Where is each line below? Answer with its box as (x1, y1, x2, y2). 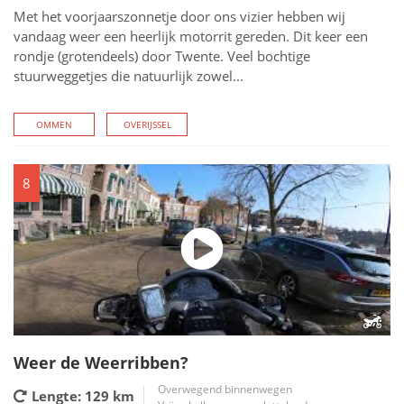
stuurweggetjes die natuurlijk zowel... (14, 67, 243, 85)
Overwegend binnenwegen (158, 381, 292, 397)
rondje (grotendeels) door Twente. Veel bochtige (14, 47, 310, 65)
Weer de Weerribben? (14, 352, 188, 373)
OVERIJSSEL (123, 118, 171, 131)
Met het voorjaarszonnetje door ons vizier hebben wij (14, 7, 345, 25)
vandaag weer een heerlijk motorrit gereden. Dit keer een (14, 27, 368, 45)
